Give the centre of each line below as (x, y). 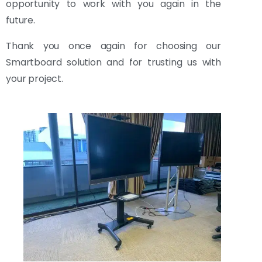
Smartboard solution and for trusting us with (113, 63)
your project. (35, 79)
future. (20, 20)
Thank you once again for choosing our (113, 46)
